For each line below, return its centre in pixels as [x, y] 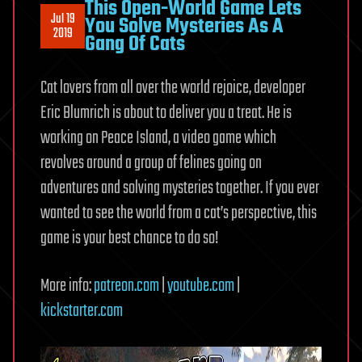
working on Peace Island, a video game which [158, 138]
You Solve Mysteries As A [184, 26]
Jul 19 [63, 19]
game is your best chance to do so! [129, 238]
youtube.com [201, 286]
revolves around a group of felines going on [151, 163]
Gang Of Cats [135, 44]
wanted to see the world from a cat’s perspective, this [179, 213]
